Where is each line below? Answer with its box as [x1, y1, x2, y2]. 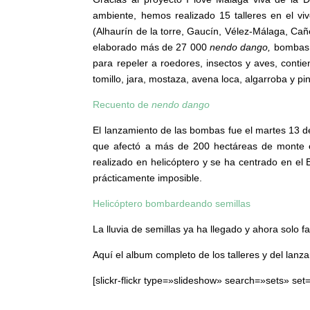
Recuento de [93, 108, 152, 120]
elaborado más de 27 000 [93, 51, 210, 62]
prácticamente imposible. [93, 181, 203, 193]
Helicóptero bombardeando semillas [93, 207, 251, 219]
